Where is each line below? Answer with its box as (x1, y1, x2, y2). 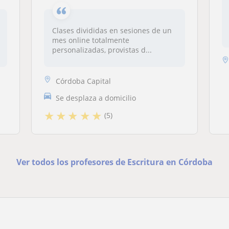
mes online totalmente (52, 35, 129, 45)
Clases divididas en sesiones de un (52, 26, 172, 35)
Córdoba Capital (55, 76, 111, 86)
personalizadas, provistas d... (52, 45, 152, 55)
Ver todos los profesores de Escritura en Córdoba (16, 156, 213, 168)
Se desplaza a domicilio (55, 93, 136, 103)
